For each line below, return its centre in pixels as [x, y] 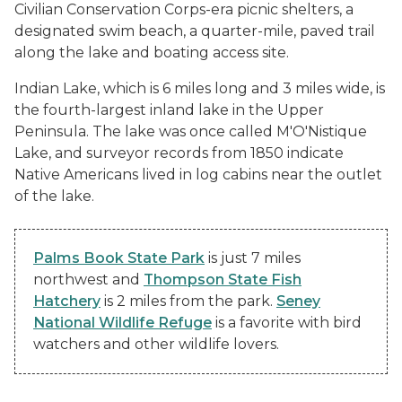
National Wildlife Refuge [122, 322]
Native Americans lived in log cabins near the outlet [198, 174]
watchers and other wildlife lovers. [156, 344]
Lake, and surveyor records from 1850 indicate [179, 153]
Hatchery [67, 301]
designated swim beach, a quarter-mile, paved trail [195, 31]
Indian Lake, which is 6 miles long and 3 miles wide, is [200, 88]
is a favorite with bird [287, 322]
